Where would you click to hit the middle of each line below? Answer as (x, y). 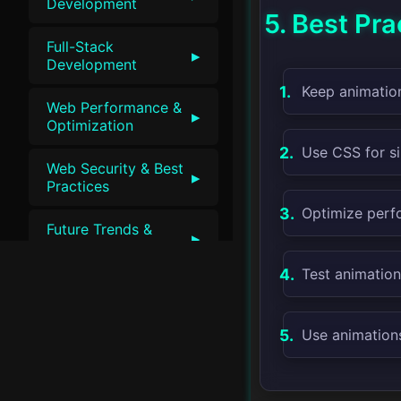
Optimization (90, 126)
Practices (78, 187)
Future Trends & (99, 230)
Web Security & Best (115, 169)
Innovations (85, 247)
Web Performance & (114, 108)
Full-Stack (80, 47)
